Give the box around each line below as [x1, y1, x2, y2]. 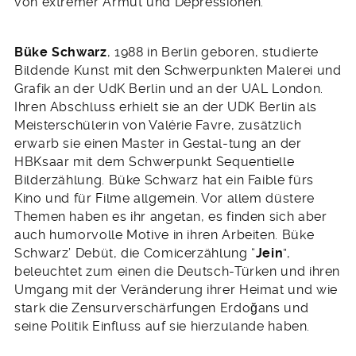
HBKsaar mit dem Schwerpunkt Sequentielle [14, 153, 295, 169]
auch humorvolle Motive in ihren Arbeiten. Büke [14, 226, 315, 242]
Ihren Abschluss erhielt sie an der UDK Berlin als [14, 99, 318, 114]
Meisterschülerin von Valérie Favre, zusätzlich [14, 117, 302, 133]
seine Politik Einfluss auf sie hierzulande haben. [14, 318, 314, 334]
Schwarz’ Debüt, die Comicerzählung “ [14, 245, 256, 261]
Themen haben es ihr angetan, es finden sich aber [14, 208, 327, 224]
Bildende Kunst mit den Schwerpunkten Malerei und [14, 62, 342, 78]
